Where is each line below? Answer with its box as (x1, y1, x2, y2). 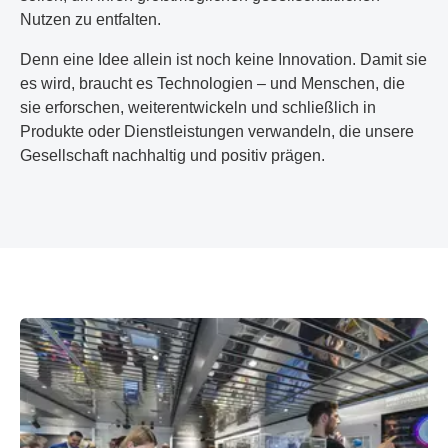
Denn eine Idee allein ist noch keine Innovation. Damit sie (20, 51, 427, 68)
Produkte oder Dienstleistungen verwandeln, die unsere (20, 123, 414, 140)
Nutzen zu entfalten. (20, 11, 161, 28)
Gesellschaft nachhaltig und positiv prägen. (20, 147, 325, 164)
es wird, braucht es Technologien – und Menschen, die (20, 75, 405, 92)
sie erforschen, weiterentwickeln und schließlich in (20, 99, 376, 116)
